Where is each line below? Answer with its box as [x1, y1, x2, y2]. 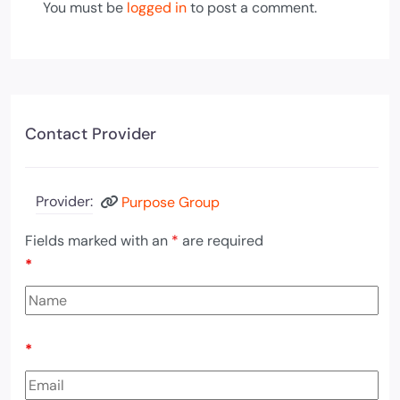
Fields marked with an [25, 231, 171, 250]
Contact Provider [25, 123, 156, 145]
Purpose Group [121, 192, 220, 212]
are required [179, 231, 263, 250]
